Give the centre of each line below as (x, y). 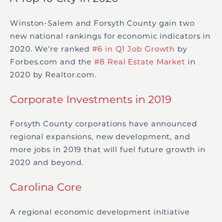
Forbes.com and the (52, 61)
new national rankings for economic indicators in (111, 36)
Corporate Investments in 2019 (91, 99)
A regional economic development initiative (100, 212)
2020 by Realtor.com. (53, 74)
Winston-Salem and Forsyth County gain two (102, 23)
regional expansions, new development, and (100, 137)
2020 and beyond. (47, 163)
